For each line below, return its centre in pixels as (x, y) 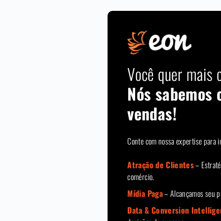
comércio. (141, 176)
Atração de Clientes (161, 165)
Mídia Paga (145, 193)
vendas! (152, 113)
